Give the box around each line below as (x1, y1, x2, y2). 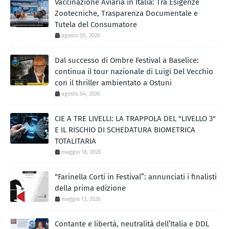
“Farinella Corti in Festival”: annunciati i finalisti (55, 172, 217, 181)
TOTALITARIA (55, 136, 96, 146)
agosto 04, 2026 (61, 90, 100, 97)
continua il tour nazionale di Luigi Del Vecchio (55, 66, 213, 76)
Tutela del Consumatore (55, 19, 137, 29)
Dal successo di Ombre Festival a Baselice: (55, 55, 199, 65)
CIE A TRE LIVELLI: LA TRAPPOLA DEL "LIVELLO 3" (55, 113, 216, 123)
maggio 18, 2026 (61, 148, 101, 155)
